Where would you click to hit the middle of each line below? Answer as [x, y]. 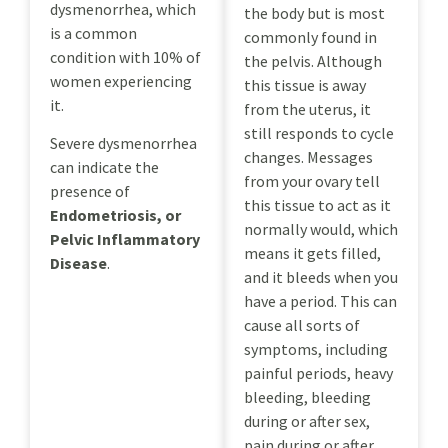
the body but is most [314, 12]
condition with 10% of [125, 56]
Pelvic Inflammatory [125, 238]
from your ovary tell [312, 180]
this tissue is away [305, 84]
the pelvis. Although [313, 60]
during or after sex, [307, 420]
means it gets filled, [312, 252]
